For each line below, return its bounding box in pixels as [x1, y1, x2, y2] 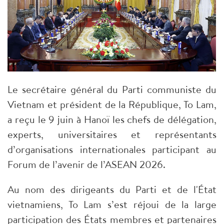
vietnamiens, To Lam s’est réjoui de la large [7, 197, 216, 211]
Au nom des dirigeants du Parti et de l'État [7, 182, 216, 196]
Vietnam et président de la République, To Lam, [7, 97, 216, 111]
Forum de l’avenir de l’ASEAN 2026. [7, 157, 165, 171]
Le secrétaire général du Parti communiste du [7, 82, 216, 96]
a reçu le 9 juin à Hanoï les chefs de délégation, [7, 112, 216, 126]
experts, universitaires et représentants [7, 127, 216, 141]
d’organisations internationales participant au [7, 142, 216, 156]
